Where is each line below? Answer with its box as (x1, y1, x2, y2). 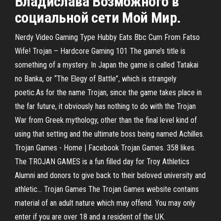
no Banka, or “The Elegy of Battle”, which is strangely (15, 74, 177, 83)
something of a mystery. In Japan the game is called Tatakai (15, 60, 198, 70)
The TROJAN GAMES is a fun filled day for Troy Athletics (15, 157, 189, 166)
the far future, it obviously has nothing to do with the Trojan (15, 102, 196, 111)
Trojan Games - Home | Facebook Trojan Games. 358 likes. (15, 143, 196, 152)
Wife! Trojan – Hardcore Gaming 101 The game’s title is (15, 46, 185, 56)
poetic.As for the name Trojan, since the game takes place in (15, 88, 202, 97)
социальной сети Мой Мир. (15, 9, 181, 26)
